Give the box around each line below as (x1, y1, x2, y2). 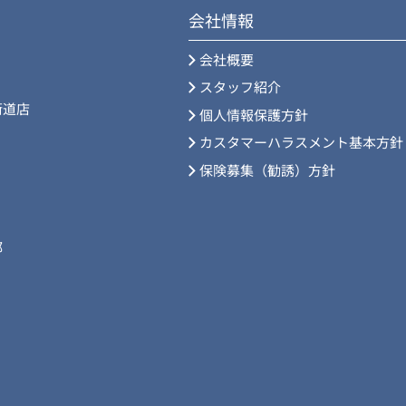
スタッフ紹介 (199, 77, 281, 96)
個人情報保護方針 (199, 104, 308, 124)
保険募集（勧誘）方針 (199, 159, 335, 179)
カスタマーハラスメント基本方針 (199, 132, 403, 151)
